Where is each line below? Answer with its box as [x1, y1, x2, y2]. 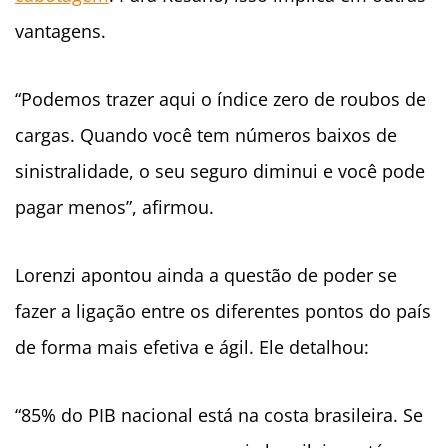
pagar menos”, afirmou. [15, 195, 214, 220]
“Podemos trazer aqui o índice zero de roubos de [15, 87, 426, 112]
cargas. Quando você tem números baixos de [15, 123, 397, 148]
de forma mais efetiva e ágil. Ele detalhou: [15, 335, 369, 360]
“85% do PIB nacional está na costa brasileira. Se [15, 403, 423, 428]
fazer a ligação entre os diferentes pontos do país [15, 299, 431, 324]
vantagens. [15, 19, 106, 44]
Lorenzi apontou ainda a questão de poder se [15, 263, 397, 288]
